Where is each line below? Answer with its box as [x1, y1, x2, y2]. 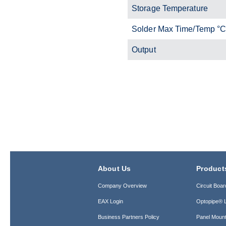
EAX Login [97, 198, 123, 204]
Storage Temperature [132, 4, 208, 13]
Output [132, 45, 156, 54]
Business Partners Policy [97, 213, 159, 220]
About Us [97, 164, 131, 173]
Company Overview [97, 182, 147, 189]
